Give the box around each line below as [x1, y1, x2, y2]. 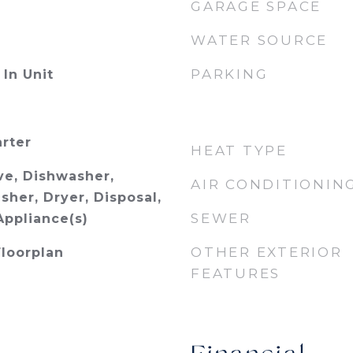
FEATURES [191, 266, 281, 281]
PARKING [191, 66, 269, 82]
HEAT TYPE [191, 143, 288, 158]
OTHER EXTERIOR [191, 244, 343, 260]
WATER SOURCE [191, 32, 328, 48]
